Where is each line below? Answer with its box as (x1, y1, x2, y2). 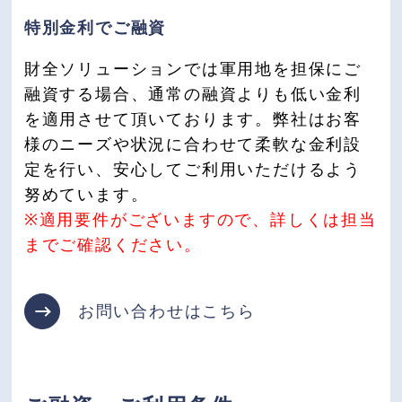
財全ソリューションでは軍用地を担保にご (23, 60, 363, 79)
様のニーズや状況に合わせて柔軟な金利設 (23, 135, 363, 154)
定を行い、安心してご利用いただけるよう (23, 161, 363, 179)
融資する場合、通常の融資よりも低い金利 (23, 85, 363, 104)
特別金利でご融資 (23, 19, 167, 38)
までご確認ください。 (23, 236, 202, 255)
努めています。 (23, 186, 149, 205)
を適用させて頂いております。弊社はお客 (23, 110, 363, 129)
